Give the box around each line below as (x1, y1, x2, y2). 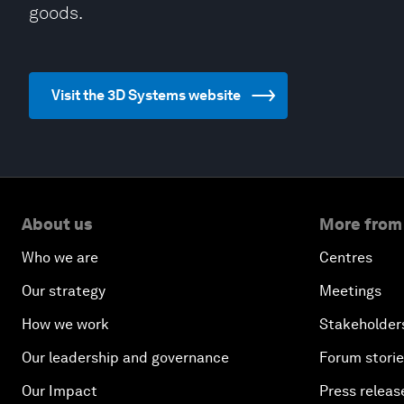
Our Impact (22, 382, 97, 399)
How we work (22, 316, 109, 333)
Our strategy (22, 282, 106, 299)
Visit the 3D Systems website (51, 87, 241, 104)
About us (22, 215, 92, 234)
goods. (29, 2, 83, 23)
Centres (319, 249, 372, 266)
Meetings (319, 282, 381, 299)
